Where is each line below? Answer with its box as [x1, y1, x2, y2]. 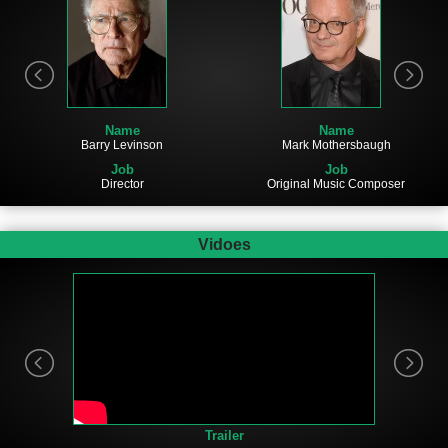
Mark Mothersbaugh [281, 138, 391, 153]
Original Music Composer [267, 177, 405, 192]
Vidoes [197, 235, 251, 253]
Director [100, 177, 144, 192]
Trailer [204, 427, 244, 443]
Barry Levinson [81, 138, 163, 153]
